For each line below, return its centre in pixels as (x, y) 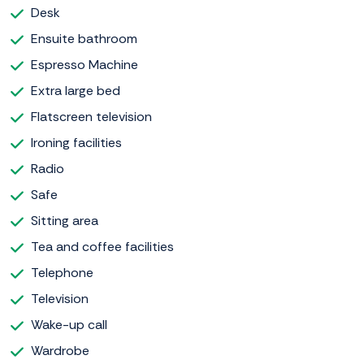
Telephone (62, 273)
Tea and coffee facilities (102, 247)
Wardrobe (60, 351)
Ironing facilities (76, 143)
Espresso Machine (84, 65)
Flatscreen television (91, 117)
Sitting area (65, 221)
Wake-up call (69, 325)
